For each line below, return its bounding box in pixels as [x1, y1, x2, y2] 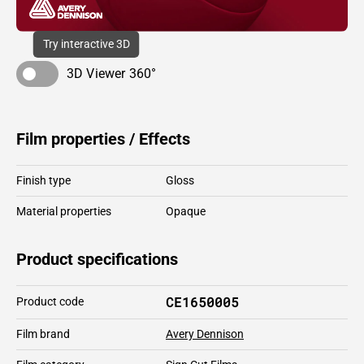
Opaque [166, 204, 206, 218]
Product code [16, 294, 84, 308]
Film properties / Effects [16, 128, 190, 149]
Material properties [16, 204, 111, 218]
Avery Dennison [166, 327, 244, 340]
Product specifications [16, 249, 178, 269]
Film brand [16, 327, 70, 340]
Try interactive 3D [42, 37, 130, 50]
